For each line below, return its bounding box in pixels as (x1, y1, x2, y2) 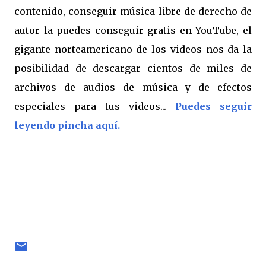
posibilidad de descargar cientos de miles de (14, 62, 252, 74)
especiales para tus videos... (14, 100, 175, 112)
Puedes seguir (175, 100, 252, 112)
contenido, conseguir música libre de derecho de (14, 5, 252, 17)
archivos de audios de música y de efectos (14, 81, 252, 93)
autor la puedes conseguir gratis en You (14, 24, 213, 36)
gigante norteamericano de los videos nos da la (14, 43, 252, 55)
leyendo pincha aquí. (14, 119, 120, 131)
